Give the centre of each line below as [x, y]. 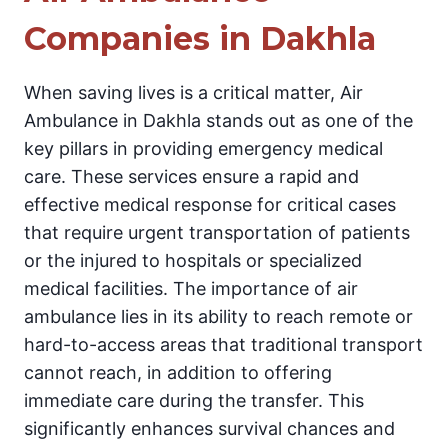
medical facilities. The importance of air [191, 288]
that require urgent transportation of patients [217, 232]
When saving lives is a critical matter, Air [193, 92]
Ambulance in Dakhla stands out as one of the [218, 120]
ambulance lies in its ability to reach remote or [218, 316]
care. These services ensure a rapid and [191, 176]
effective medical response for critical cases [210, 204]
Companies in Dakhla [200, 38]
